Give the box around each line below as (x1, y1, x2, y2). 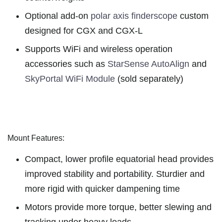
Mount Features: (7, 134, 64, 143)
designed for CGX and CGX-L (25, 26, 143, 36)
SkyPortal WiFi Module (25, 74, 115, 84)
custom (177, 11, 209, 21)
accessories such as (25, 59, 108, 69)
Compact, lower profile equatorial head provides (25, 154, 214, 165)
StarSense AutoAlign (108, 59, 189, 69)
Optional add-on (25, 11, 91, 21)
